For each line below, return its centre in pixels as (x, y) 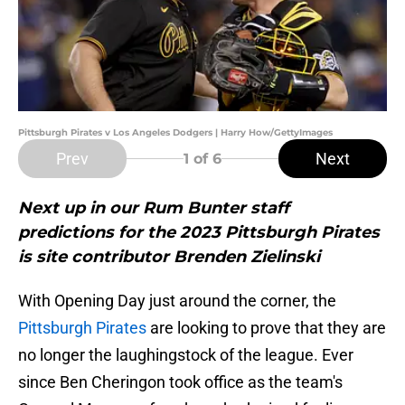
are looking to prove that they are (268, 328)
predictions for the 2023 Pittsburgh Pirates (199, 233)
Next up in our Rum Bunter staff (154, 208)
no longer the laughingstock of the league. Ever (186, 355)
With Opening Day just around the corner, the (177, 301)
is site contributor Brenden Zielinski (169, 257)
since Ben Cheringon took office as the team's (180, 382)
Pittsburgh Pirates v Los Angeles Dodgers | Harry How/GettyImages (175, 133)
